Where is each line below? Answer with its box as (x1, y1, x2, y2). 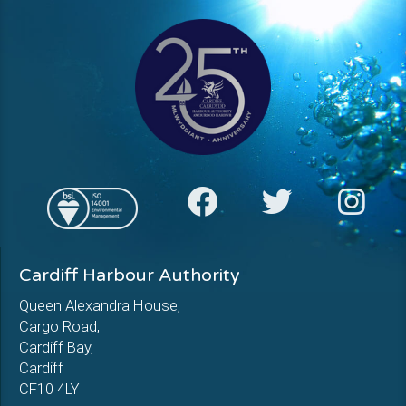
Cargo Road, (19, 317, 100, 335)
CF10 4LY (19, 380, 80, 398)
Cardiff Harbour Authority (19, 265, 240, 286)
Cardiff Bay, (19, 338, 93, 356)
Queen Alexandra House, (19, 296, 180, 314)
